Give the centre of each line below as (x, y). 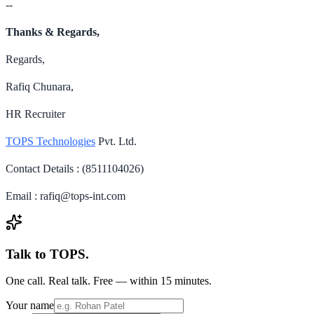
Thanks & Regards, (53, 32)
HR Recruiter (35, 114)
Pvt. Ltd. (116, 141)
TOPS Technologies (50, 141)
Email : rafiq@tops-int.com (66, 196)
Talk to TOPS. (47, 254)
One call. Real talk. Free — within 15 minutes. (109, 281)
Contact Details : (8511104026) (75, 168)
